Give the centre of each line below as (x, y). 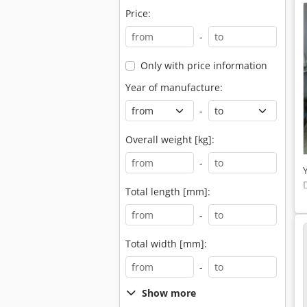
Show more (169, 293)
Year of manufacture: (174, 87)
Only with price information (204, 65)
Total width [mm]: (166, 244)
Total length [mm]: (168, 192)
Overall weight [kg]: (170, 139)
